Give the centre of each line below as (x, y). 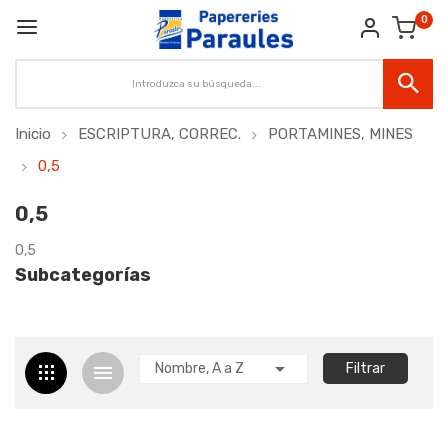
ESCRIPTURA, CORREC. (159, 134)
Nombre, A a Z (199, 368)
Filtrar (366, 368)
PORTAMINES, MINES (340, 134)
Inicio (33, 134)
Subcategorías (83, 275)
